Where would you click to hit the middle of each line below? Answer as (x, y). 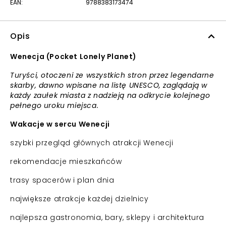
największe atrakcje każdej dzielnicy (79, 199)
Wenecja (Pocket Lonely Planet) (73, 56)
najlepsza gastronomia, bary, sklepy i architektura (107, 217)
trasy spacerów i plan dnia (62, 180)
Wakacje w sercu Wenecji (60, 124)
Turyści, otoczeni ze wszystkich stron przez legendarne (112, 75)
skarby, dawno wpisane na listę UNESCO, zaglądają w (109, 85)
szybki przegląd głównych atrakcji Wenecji (92, 143)
